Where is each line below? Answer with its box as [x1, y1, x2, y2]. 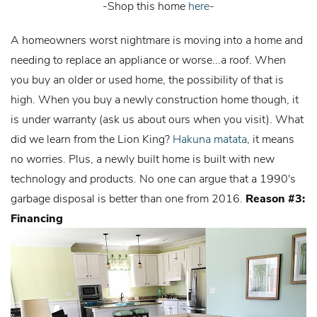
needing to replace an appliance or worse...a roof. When [11, 52, 286, 67]
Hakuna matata [173, 131, 247, 146]
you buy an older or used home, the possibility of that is [11, 71, 284, 87]
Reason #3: [246, 190, 305, 206]
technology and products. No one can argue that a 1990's [11, 171, 296, 186]
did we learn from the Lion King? [11, 131, 173, 146]
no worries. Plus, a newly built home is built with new [11, 151, 275, 166]
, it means [247, 131, 294, 146]
